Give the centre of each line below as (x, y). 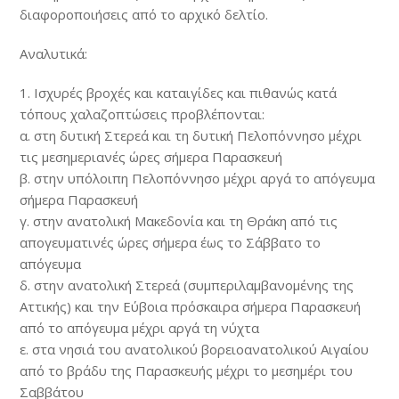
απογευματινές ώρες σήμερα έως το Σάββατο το (171, 242)
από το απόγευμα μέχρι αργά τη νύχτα (140, 328)
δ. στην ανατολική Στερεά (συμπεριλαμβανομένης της (187, 285)
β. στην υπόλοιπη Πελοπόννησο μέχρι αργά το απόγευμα (198, 178)
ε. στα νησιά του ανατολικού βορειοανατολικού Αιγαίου (195, 349)
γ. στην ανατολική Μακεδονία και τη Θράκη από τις (179, 221)
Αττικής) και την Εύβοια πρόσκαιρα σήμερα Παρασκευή (191, 306)
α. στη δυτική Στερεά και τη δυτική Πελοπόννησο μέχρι (191, 135)
